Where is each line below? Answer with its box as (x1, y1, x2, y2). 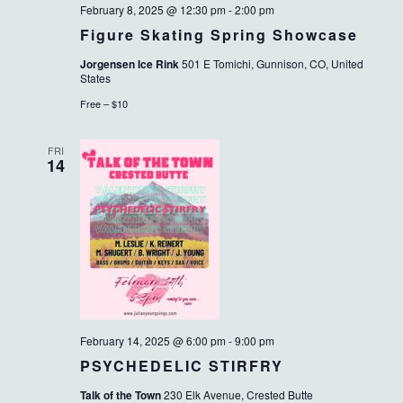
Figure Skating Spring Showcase (79, 24, 358, 46)
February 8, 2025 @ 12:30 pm (79, 2, 226, 18)
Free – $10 (79, 96, 128, 112)
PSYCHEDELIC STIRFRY (79, 355, 283, 377)
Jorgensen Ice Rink (79, 56, 182, 73)
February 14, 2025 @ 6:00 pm (79, 333, 226, 349)
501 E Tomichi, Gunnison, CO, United (181, 56, 363, 72)
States (79, 70, 111, 86)
